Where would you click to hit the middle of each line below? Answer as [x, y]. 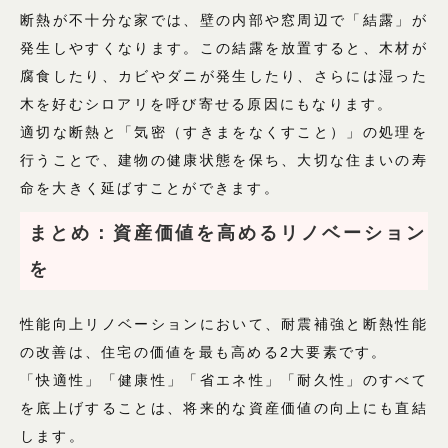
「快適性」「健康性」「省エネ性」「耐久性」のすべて [224, 380]
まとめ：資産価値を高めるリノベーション [228, 233]
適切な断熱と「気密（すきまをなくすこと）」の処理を [224, 132]
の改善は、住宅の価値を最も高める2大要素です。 [204, 352]
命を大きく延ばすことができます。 [150, 188]
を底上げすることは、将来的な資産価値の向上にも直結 [224, 408]
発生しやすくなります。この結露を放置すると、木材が [224, 48]
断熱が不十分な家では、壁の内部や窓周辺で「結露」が [224, 20]
